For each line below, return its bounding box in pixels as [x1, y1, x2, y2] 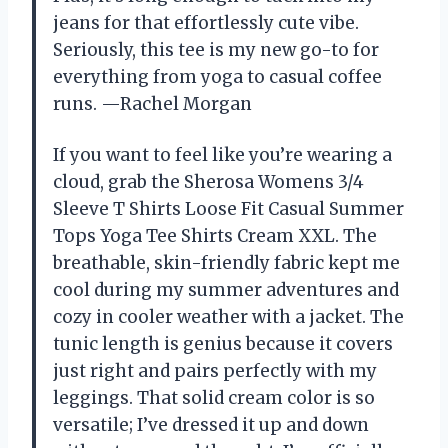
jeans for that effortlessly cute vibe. [53, 12, 359, 34]
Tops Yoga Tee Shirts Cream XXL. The [53, 225, 377, 247]
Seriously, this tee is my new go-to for [53, 39, 379, 61]
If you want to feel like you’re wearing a [53, 144, 392, 166]
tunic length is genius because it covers [53, 333, 393, 355]
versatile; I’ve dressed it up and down [53, 414, 369, 436]
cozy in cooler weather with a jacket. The [53, 306, 404, 328]
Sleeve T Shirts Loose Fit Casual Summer [53, 198, 404, 220]
